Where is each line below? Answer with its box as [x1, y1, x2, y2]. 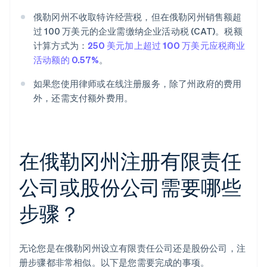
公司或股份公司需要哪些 [19, 174, 241, 200]
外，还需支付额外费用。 [33, 92, 133, 104]
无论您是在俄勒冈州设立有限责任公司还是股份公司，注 [19, 242, 246, 254]
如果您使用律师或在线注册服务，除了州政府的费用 [33, 77, 242, 90]
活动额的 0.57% [33, 54, 99, 66]
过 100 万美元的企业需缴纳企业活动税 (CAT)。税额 [33, 25, 243, 38]
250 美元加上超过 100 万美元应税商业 [88, 39, 246, 52]
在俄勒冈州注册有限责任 [19, 148, 241, 174]
